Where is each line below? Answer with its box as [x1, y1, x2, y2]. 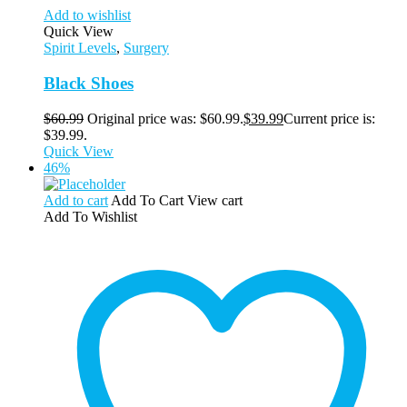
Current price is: [283, 110, 375, 126]
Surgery [124, 40, 169, 56]
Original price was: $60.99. [87, 110, 243, 126]
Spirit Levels [44, 40, 116, 56]
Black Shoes [44, 73, 134, 93]
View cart [187, 192, 243, 208]
